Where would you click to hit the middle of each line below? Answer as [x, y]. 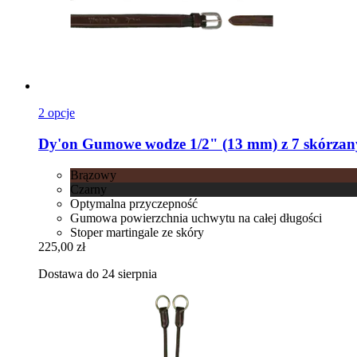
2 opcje [57, 113]
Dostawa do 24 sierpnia [98, 273]
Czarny [88, 189]
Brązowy [93, 175]
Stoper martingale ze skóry [137, 232]
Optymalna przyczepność [134, 203]
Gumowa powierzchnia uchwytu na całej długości [196, 218]
